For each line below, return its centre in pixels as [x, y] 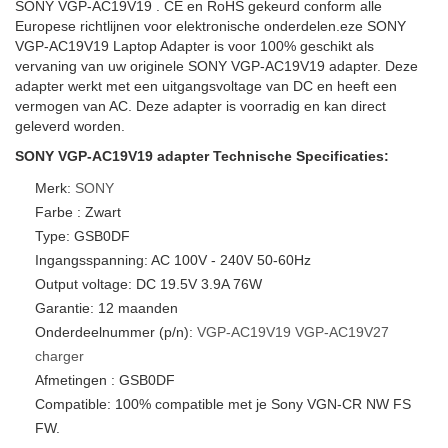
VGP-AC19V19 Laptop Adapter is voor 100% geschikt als [194, 46]
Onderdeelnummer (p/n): [116, 332]
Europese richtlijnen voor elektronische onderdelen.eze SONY [210, 26]
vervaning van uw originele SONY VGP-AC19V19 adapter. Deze [216, 66]
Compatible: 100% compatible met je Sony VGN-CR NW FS [223, 404]
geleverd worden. [70, 126]
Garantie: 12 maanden [106, 308]
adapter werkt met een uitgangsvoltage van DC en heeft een [206, 86]
